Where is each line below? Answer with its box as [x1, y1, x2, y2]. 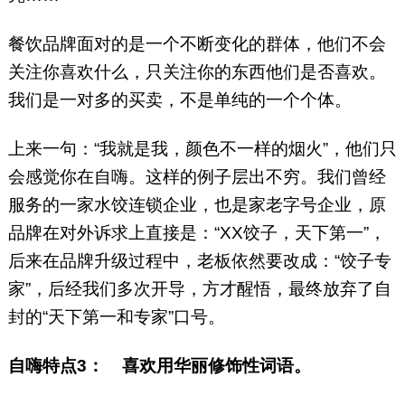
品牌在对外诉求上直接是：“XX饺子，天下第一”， [7, 223, 386, 243]
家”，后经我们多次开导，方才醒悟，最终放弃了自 [7, 279, 391, 299]
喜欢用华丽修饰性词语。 [121, 356, 320, 376]
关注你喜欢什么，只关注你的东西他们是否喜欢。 [7, 62, 386, 82]
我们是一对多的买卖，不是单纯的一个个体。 [7, 90, 352, 110]
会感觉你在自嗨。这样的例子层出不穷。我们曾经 [7, 167, 386, 187]
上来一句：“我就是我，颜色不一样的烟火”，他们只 [7, 139, 397, 159]
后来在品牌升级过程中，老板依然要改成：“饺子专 [7, 251, 391, 271]
